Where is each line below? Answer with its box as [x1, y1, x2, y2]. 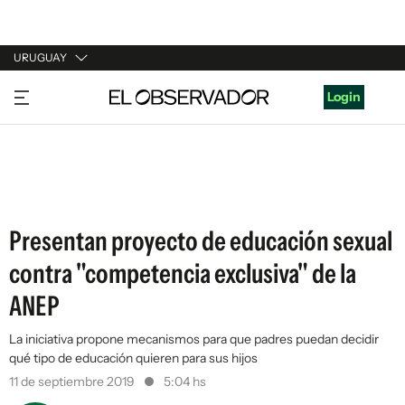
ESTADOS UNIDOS [14, 186, 125, 202]
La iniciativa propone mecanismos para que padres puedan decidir [9, 331, 379, 347]
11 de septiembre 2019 [9, 373, 137, 390]
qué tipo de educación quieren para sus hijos [9, 350, 258, 366]
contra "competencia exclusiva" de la [9, 257, 356, 290]
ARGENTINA [14, 118, 88, 134]
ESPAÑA [14, 152, 63, 168]
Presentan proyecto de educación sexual [9, 224, 392, 258]
